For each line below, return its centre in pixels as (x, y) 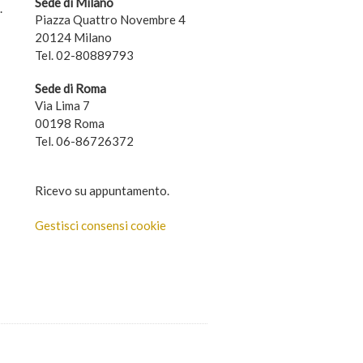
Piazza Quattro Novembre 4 (110, 19)
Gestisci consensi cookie (100, 225)
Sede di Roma (70, 88)
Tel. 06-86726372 (84, 141)
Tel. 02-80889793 (84, 55)
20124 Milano (73, 37)
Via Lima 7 (62, 105)
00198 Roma (69, 123)
